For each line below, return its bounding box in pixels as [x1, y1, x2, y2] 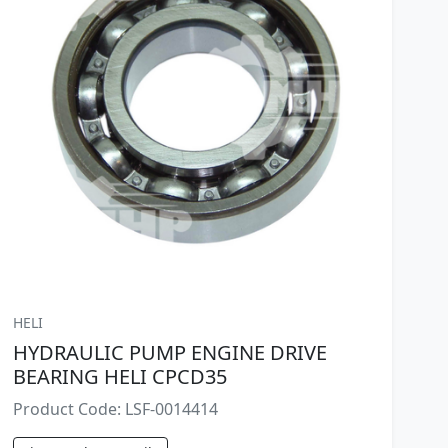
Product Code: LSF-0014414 [13, 397, 219, 420]
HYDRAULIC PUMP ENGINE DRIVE [13, 338, 328, 366]
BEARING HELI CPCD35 [13, 362, 228, 390]
